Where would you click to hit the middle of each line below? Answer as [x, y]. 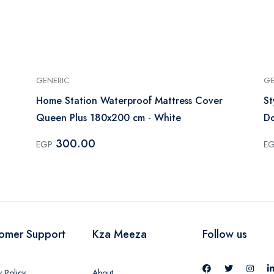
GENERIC [53, 80]
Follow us [225, 234]
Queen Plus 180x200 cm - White [109, 117]
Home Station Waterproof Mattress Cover [129, 100]
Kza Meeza [120, 234]
